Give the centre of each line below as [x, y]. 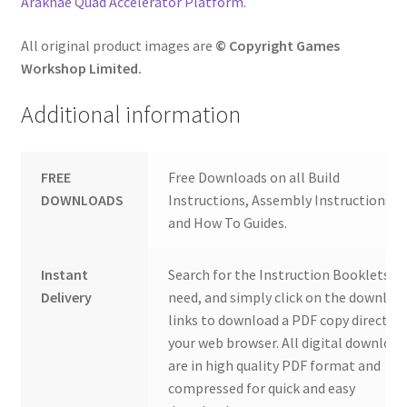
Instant [65, 275]
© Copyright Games [277, 45]
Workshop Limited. [81, 68]
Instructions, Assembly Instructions [280, 200]
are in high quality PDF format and [275, 366]
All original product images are [118, 45]
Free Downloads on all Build [254, 178]
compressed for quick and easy [262, 388]
